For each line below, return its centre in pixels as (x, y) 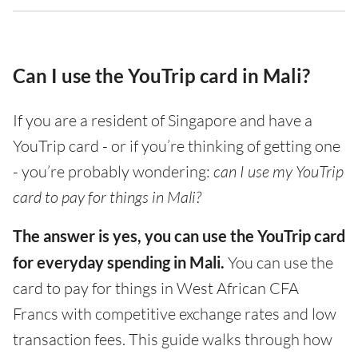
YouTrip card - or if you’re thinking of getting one (177, 146)
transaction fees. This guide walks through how (173, 339)
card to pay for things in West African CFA (156, 288)
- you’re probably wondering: (113, 171)
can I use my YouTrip (278, 171)
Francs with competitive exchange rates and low (175, 314)
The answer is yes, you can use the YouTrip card (179, 236)
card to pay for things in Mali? (107, 197)
